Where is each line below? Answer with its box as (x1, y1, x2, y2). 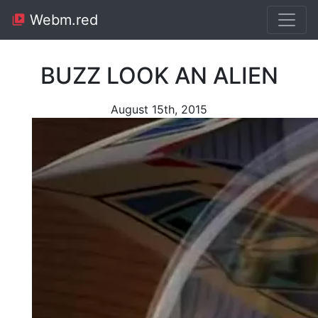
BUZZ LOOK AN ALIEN (40, 62, 278, 89)
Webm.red (26, 11, 98, 28)
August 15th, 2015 (111, 102, 207, 116)
